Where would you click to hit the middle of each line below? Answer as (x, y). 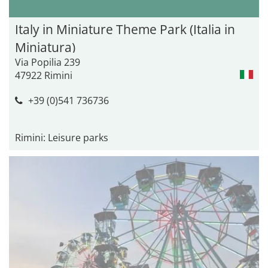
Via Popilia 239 (48, 62)
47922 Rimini (44, 75)
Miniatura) (45, 47)
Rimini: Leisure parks (62, 137)
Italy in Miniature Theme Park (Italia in (125, 29)
